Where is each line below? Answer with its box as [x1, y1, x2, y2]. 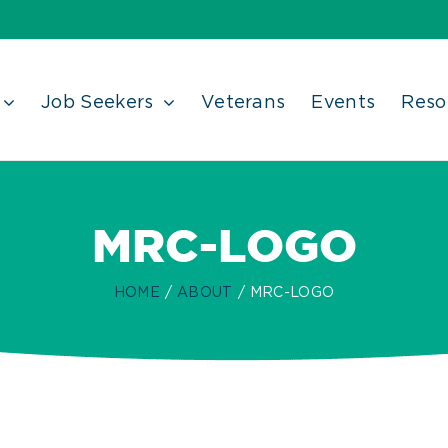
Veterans [200, 93, 286, 112]
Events [311, 93, 376, 112]
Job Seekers [41, 93, 154, 112]
